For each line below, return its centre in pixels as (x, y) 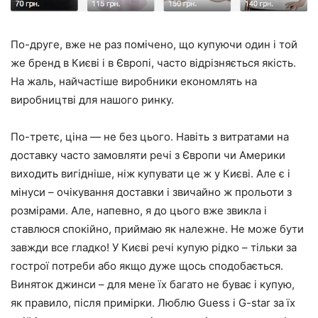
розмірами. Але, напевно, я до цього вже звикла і (139, 210)
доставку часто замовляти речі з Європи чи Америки (148, 155)
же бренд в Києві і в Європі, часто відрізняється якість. (153, 62)
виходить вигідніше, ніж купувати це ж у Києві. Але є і (150, 173)
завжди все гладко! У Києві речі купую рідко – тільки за (154, 247)
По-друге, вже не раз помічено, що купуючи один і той (154, 44)
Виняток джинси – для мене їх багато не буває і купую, (153, 284)
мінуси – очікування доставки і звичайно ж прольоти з (151, 192)
